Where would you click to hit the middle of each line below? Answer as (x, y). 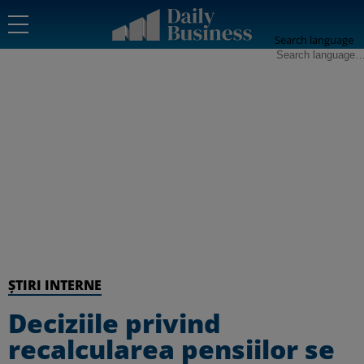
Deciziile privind (115, 323)
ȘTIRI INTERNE (55, 285)
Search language (314, 40)
